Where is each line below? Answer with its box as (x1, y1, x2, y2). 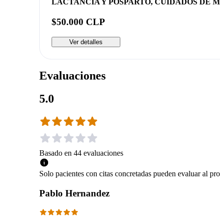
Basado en (39, 148, 72, 157)
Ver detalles (69, 38, 103, 46)
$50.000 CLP (52, 17, 105, 27)
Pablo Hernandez (39, 188, 110, 198)
